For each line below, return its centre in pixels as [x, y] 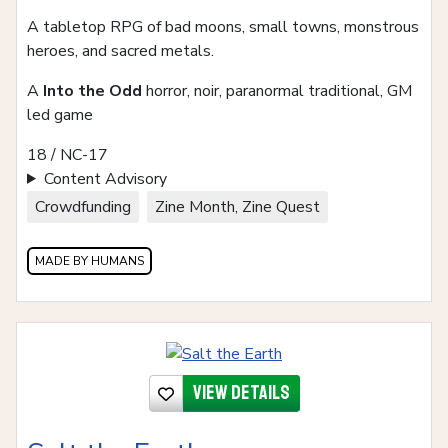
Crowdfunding [83, 206]
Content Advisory [105, 178]
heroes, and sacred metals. [120, 50]
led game [60, 114]
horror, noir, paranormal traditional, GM [277, 90]
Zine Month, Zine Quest [237, 206]
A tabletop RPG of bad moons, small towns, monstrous [223, 26]
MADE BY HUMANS [89, 260]
